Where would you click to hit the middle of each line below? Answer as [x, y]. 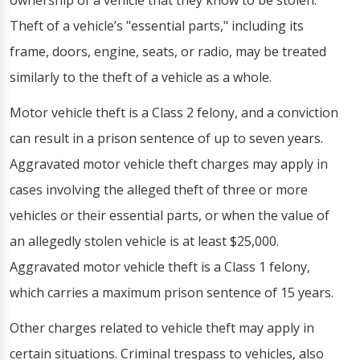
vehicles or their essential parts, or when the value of [170, 215]
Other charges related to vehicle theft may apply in [162, 328]
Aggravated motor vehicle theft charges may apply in [169, 164]
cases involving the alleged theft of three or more [159, 190]
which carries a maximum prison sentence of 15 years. [172, 292]
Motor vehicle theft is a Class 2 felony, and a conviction [174, 112]
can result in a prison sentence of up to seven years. [166, 138]
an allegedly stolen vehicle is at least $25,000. [144, 241]
